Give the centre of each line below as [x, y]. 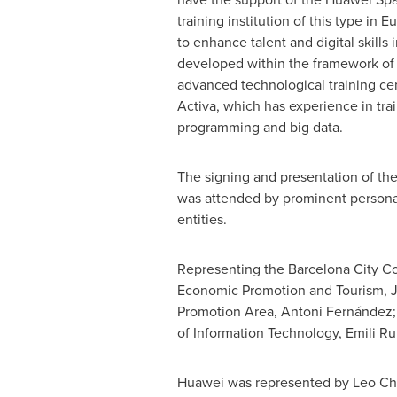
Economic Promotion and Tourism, [284, 290]
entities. [202, 219]
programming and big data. [260, 127]
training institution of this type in [279, 21]
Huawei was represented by [265, 382]
